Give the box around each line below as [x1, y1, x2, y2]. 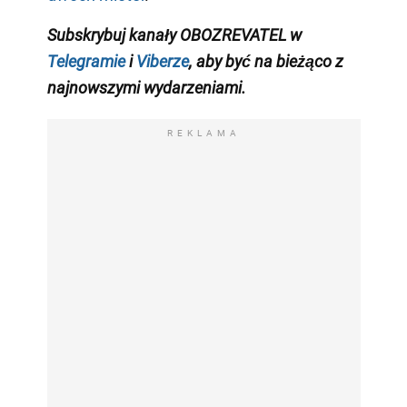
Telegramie [46, 51, 125, 71]
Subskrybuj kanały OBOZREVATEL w [46, 25, 302, 45]
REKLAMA [166, 127, 241, 138]
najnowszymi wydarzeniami [46, 77, 242, 97]
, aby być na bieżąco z [188, 51, 343, 71]
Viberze [135, 51, 189, 71]
